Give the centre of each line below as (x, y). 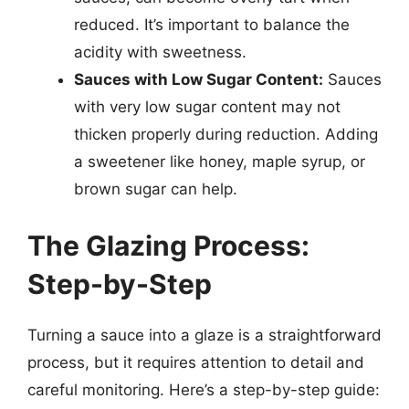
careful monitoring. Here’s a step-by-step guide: (204, 389)
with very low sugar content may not (207, 107)
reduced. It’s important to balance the (212, 25)
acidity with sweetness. (160, 52)
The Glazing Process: (168, 245)
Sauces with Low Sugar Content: (199, 79)
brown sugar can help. (156, 189)
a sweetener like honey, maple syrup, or (220, 162)
